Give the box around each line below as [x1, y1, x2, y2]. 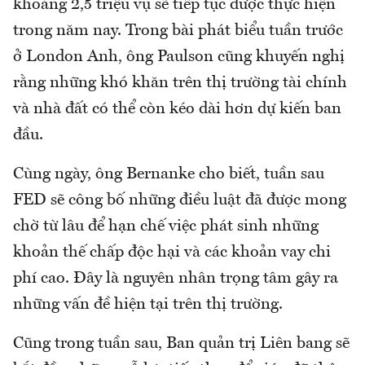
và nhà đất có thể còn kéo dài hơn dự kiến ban [13, 101, 341, 118]
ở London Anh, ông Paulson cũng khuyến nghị [13, 49, 345, 66]
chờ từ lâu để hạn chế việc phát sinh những [13, 218, 319, 235]
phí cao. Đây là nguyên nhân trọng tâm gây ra [13, 270, 338, 288]
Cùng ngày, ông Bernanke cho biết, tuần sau [13, 166, 324, 183]
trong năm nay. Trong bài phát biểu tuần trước [13, 23, 343, 40]
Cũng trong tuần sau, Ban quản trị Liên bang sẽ [13, 336, 350, 353]
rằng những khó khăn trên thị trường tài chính [13, 75, 347, 92]
